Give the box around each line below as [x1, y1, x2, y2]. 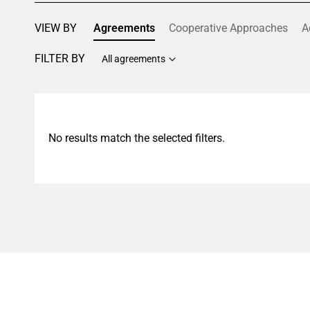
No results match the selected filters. [48, 131, 226, 145]
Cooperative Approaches [169, 21, 289, 35]
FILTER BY [35, 52, 86, 65]
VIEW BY [35, 21, 77, 35]
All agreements [102, 53, 166, 64]
